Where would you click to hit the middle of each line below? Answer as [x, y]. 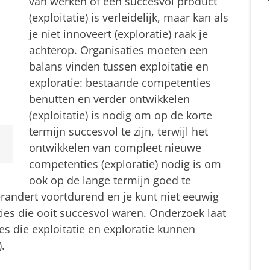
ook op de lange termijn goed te [110, 180]
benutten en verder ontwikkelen [109, 99]
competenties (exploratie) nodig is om [125, 164]
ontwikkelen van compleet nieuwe [115, 147]
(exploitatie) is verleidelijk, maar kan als [129, 17]
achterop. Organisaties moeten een [118, 50]
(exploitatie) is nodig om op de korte [121, 115]
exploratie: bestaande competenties [120, 82]
